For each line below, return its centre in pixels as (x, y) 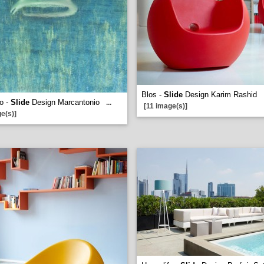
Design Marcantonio (65, 102)
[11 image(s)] (166, 106)
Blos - (153, 95)
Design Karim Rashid (221, 95)
